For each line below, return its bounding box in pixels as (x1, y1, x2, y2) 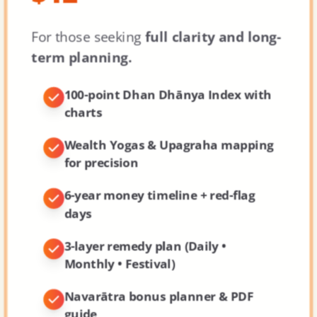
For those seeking (31, 28, 146, 46)
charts (64, 104, 103, 121)
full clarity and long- (145, 28, 282, 46)
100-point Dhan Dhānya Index (64, 86, 241, 103)
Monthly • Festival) (64, 255, 175, 272)
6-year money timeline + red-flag (64, 187, 255, 204)
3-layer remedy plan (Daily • (64, 238, 226, 255)
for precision (64, 154, 139, 171)
